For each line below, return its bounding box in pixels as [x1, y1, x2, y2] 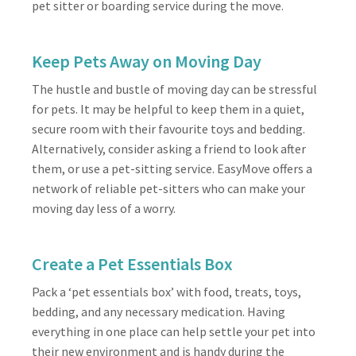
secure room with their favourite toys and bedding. [32, 120, 305, 137]
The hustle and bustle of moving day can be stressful [32, 80, 317, 97]
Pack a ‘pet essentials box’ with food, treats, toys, [32, 283, 301, 300]
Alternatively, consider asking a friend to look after [32, 140, 306, 157]
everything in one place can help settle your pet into [32, 323, 315, 339]
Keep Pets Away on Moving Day [32, 49, 261, 72]
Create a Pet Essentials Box [32, 252, 233, 275]
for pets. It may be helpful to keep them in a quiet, [32, 100, 304, 117]
